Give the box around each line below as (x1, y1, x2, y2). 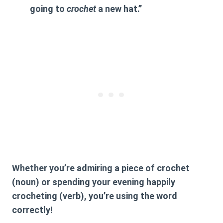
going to (30, 3, 67, 14)
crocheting (12, 191, 57, 202)
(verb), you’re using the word (57, 191, 177, 202)
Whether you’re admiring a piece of (12, 163, 157, 174)
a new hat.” (96, 3, 142, 14)
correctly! (12, 205, 53, 216)
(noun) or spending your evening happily (12, 177, 175, 188)
